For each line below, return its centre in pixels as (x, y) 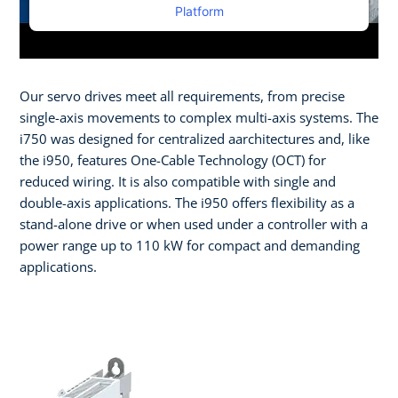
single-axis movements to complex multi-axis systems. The (199, 117)
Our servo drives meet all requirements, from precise (182, 96)
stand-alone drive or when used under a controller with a (194, 223)
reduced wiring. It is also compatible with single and (178, 181)
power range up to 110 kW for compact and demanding (190, 245)
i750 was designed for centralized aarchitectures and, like (195, 138)
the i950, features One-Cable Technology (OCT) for (173, 159)
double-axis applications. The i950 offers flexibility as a (187, 202)
